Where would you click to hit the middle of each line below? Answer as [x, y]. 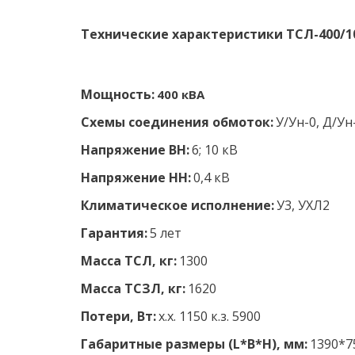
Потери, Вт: [118, 316]
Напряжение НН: [137, 177]
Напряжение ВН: [135, 150]
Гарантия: [114, 233]
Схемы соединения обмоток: [177, 122]
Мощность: [117, 94]
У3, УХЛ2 [305, 205]
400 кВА [179, 94]
